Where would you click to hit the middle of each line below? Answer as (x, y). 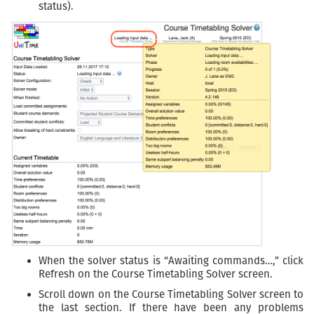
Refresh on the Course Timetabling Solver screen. (156, 274)
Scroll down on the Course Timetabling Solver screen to (171, 295)
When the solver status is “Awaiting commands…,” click (171, 261)
